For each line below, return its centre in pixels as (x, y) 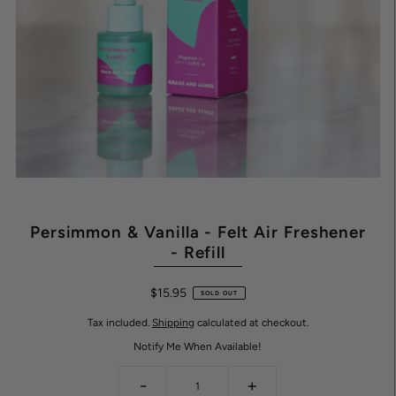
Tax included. (119, 323)
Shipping (173, 323)
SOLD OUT (219, 293)
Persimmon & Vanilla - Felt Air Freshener (198, 232)
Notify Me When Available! (198, 347)
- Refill (198, 253)
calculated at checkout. (251, 323)
